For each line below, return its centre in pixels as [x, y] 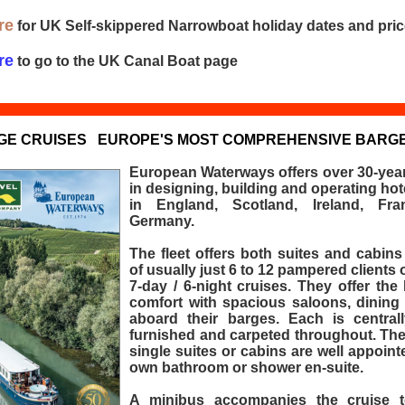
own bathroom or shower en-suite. [246, 367]
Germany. [162, 221]
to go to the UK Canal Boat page [126, 61]
